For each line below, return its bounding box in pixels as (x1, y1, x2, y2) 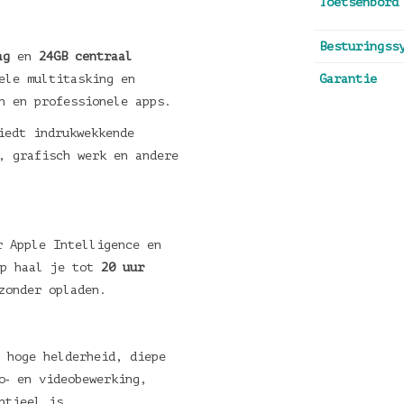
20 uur (101, 261, 144, 274)
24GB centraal (39, 50, 133, 63)
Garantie (318, 72, 377, 86)
